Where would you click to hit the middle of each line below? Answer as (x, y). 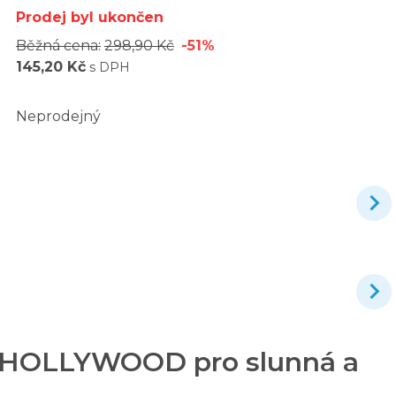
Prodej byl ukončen (90, 17)
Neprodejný (58, 116)
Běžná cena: (58, 45)
